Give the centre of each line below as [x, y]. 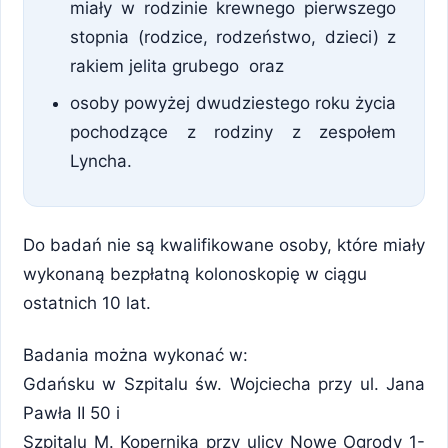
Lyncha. [101, 161]
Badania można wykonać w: [135, 354]
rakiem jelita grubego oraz [177, 66]
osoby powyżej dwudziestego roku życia [233, 103]
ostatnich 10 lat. [87, 303]
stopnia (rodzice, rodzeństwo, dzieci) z [233, 37]
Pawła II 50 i [71, 412]
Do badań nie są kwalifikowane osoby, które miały [224, 245]
